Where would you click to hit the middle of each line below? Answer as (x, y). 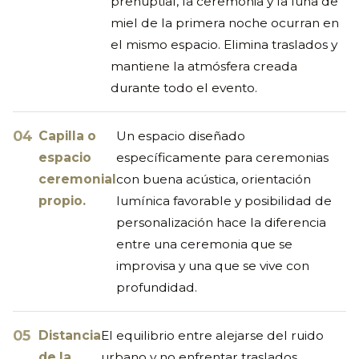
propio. (62, 200)
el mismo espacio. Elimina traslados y (224, 44)
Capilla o (67, 135)
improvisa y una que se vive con (213, 265)
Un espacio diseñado (181, 135)
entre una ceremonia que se (204, 244)
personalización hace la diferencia (221, 222)
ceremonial (77, 179)
